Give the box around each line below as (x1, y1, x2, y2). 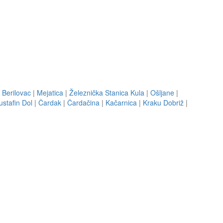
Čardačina (67, 98, 100, 108)
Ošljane (150, 88, 174, 98)
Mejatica (37, 88, 63, 98)
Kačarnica (106, 98, 137, 108)
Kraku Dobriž (143, 98, 184, 108)
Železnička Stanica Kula (69, 88, 144, 98)
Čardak (38, 98, 61, 108)
